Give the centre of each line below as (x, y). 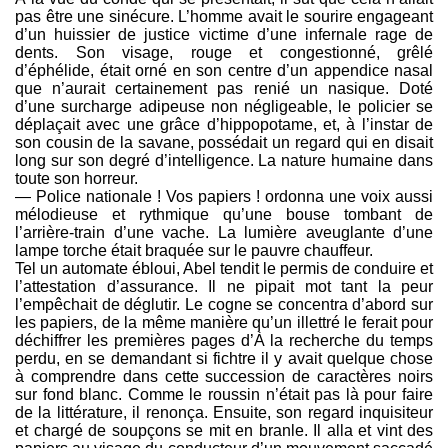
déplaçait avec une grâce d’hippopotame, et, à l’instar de (224, 125)
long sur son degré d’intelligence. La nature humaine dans (224, 161)
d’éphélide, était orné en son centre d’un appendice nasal (224, 71)
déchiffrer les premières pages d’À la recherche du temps (224, 341)
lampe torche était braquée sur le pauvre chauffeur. (194, 251)
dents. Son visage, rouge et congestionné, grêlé (224, 53)
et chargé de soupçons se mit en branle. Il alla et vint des (224, 431)
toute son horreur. (76, 179)
